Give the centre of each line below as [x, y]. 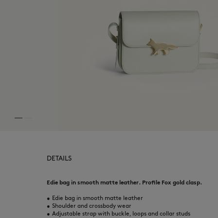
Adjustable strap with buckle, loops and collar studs [121, 213]
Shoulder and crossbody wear [92, 206]
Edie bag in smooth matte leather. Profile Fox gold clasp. [125, 182]
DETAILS [59, 158]
